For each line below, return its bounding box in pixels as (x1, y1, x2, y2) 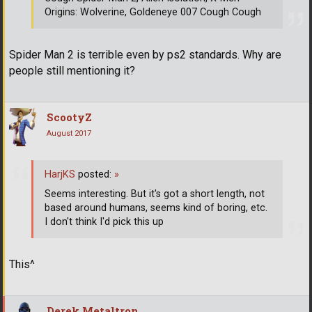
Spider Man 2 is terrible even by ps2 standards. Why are (9, 47, 281, 61)
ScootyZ (47, 109, 92, 124)
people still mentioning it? (9, 63, 135, 77)
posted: (75, 169, 114, 181)
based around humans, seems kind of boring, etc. (45, 202, 267, 214)
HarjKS (45, 169, 75, 181)
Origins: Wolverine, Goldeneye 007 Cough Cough (45, 6, 261, 18)
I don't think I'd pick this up (45, 216, 164, 228)
